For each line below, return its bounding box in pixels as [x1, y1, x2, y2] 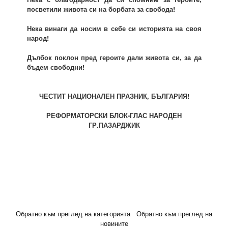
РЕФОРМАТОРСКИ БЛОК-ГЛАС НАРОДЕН [46, 110, 182, 121]
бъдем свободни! [26, 62, 84, 72]
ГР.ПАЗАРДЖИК [88, 120, 140, 130]
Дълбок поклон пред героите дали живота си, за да [26, 52, 202, 63]
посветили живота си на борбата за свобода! [26, 4, 175, 14]
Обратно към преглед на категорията [16, 209, 130, 219]
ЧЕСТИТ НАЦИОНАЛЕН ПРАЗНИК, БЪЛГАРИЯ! [39, 91, 189, 101]
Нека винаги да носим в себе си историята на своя [26, 23, 202, 34]
